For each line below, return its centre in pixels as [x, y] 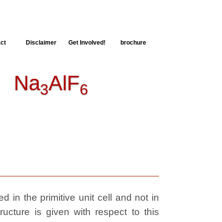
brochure [133, 43]
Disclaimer [41, 43]
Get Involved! [87, 43]
